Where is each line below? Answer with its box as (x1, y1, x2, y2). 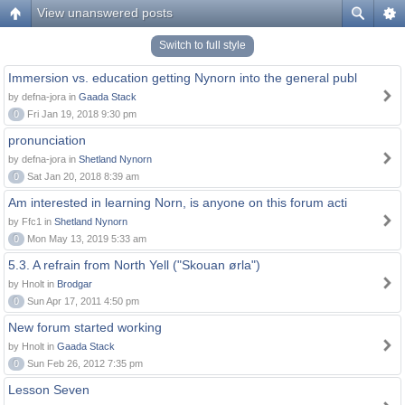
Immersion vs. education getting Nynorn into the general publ (8, 71, 357, 85)
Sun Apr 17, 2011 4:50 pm (24, 296, 139, 306)
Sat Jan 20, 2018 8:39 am (24, 171, 139, 182)
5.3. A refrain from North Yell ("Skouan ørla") (8, 258, 260, 272)
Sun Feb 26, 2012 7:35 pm (24, 358, 143, 369)
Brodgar (57, 278, 92, 289)
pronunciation (8, 133, 86, 147)
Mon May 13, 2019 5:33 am (24, 233, 146, 244)
